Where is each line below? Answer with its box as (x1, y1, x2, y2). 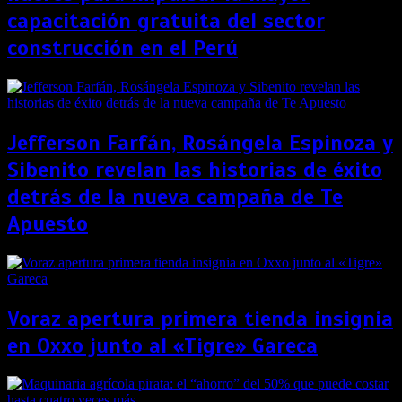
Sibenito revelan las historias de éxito (7, 155, 382, 183)
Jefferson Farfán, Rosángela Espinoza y (7, 128, 393, 156)
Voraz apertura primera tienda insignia (7, 304, 393, 332)
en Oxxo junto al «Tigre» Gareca (7, 331, 318, 359)
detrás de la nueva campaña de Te (7, 182, 343, 210)
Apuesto (7, 209, 88, 237)
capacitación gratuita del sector (7, 6, 325, 34)
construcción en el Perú (7, 33, 238, 61)
